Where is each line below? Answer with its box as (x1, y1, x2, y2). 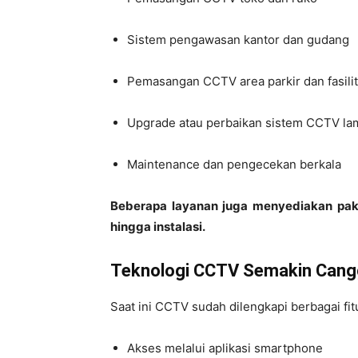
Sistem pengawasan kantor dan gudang (127, 32, 349, 47)
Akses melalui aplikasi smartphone (127, 340, 323, 356)
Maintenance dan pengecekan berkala (127, 157, 341, 172)
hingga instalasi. (110, 219, 205, 234)
